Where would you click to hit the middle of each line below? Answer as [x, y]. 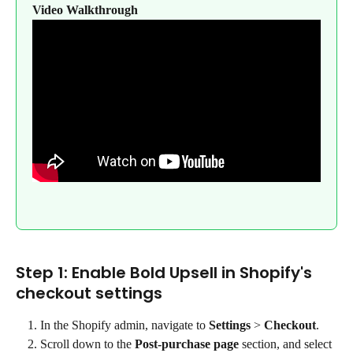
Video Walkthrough [85, 9]
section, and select [287, 344]
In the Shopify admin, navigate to [124, 325]
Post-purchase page [187, 344]
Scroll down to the [87, 344]
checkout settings [89, 293]
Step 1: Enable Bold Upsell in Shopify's [166, 272]
